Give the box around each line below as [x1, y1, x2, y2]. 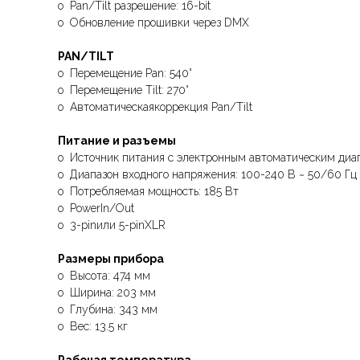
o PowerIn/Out [58, 202, 134, 215]
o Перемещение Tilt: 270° [58, 84, 189, 96]
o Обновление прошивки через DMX [58, 16, 249, 29]
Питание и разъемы [58, 134, 176, 147]
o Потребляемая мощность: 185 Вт [58, 185, 239, 198]
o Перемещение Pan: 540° [58, 67, 192, 80]
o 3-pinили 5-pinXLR [58, 219, 166, 231]
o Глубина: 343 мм [58, 303, 157, 316]
